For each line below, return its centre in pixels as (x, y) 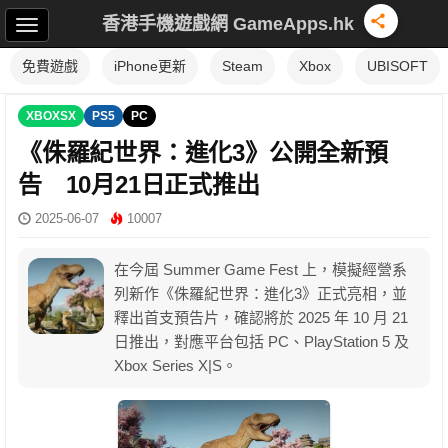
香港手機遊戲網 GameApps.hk (228, 23)
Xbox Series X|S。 (175, 365)
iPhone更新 (150, 66)
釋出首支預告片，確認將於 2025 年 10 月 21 (261, 317)
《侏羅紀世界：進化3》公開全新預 (203, 152)
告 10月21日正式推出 (139, 184)
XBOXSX (51, 116)
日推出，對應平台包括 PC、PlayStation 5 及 (261, 341)
